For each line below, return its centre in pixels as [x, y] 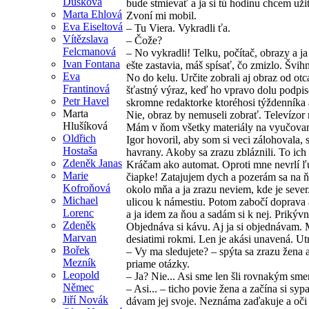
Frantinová [86, 88]
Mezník [79, 262]
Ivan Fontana [91, 63]
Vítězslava [86, 39]
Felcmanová [89, 51]
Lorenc [78, 212]
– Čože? [144, 41]
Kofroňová [87, 188]
